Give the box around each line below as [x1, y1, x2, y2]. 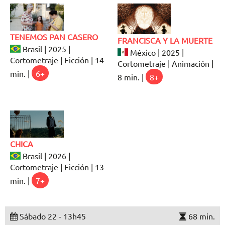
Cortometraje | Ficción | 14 [10, 54, 104, 65]
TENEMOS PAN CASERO [10, 31, 98, 42]
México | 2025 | [128, 47, 184, 57]
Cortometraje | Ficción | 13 [10, 162, 104, 172]
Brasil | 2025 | [21, 43, 71, 54]
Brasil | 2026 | [21, 151, 71, 161]
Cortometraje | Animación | [118, 58, 213, 68]
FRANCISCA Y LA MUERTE [118, 35, 212, 45]
